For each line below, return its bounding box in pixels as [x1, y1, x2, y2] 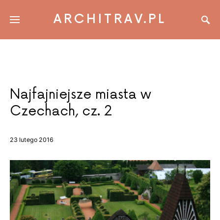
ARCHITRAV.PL [54, 12, 166, 27]
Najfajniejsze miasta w [10, 86, 151, 103]
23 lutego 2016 [10, 136, 54, 143]
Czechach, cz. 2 [10, 103, 112, 119]
